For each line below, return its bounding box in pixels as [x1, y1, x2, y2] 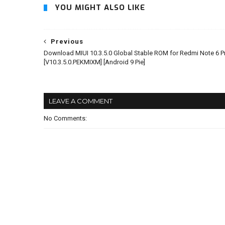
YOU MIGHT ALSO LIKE [55, 2, 145, 13]
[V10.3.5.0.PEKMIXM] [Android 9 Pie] [44, 58, 145, 66]
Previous [51, 37, 83, 45]
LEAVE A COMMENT [49, 96, 113, 105]
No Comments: [44, 114, 87, 122]
